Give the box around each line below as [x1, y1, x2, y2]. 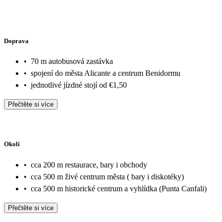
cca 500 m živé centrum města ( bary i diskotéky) [31, 172, 184, 181]
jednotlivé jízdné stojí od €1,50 [31, 81, 127, 90]
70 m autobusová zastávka [31, 57, 113, 66]
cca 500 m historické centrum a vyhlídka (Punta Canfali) [31, 184, 207, 193]
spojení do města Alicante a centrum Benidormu [31, 69, 180, 78]
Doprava [4, 37, 29, 45]
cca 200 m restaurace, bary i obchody [31, 160, 147, 169]
